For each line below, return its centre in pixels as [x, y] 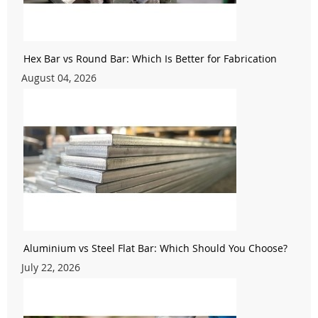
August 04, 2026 [59, 78]
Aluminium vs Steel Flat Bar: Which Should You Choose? [155, 248]
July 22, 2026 [51, 268]
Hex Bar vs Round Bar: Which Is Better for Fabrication [150, 59]
